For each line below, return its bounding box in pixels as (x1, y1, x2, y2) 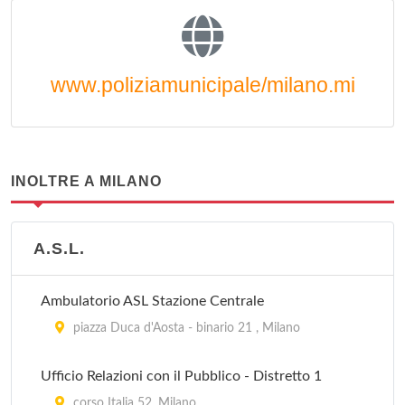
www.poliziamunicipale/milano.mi (50, 73, 355, 97)
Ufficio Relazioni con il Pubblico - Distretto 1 (41, 369, 322, 383)
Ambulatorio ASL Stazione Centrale (41, 294, 264, 308)
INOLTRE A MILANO (11, 174, 162, 189)
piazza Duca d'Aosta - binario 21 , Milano (70, 322, 300, 334)
